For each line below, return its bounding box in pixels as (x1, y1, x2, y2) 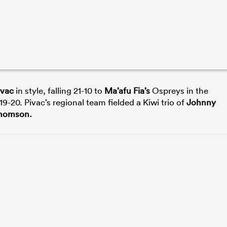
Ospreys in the (150, 85, 208, 96)
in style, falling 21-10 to (14, 85, 104, 96)
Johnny (186, 96, 216, 107)
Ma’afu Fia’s (104, 85, 150, 96)
